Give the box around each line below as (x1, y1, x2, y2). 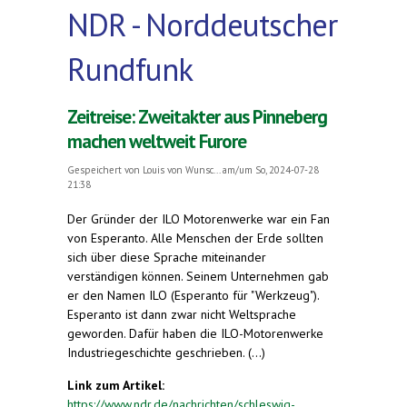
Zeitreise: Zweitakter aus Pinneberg (67, 104, 327, 129)
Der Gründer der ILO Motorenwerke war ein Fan (67, 210, 330, 227)
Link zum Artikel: (67, 376, 168, 393)
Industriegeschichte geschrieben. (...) (67, 343, 265, 361)
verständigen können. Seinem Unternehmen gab (67, 267, 329, 284)
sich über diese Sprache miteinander (67, 248, 266, 265)
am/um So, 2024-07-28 (220, 163, 319, 176)
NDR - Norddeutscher (67, 3, 337, 45)
